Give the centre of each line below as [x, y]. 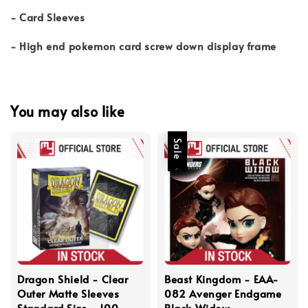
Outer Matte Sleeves [68, 294]
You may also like [68, 111]
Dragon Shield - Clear [73, 279]
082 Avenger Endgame [223, 294]
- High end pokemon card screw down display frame [143, 46]
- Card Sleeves [48, 17]
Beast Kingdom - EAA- [222, 279]
